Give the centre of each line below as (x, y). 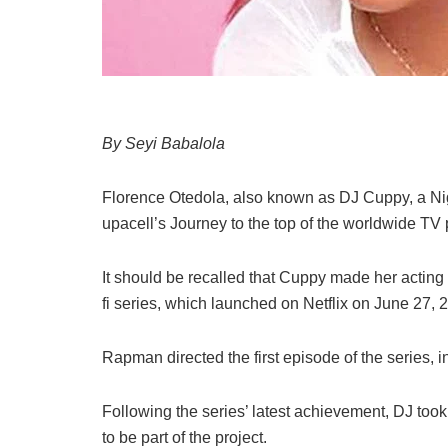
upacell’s (136, 223)
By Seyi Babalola (163, 143)
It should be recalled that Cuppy (216, 277)
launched (246, 303)
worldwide (381, 223)
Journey (200, 223)
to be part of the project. (184, 437)
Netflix (327, 303)
